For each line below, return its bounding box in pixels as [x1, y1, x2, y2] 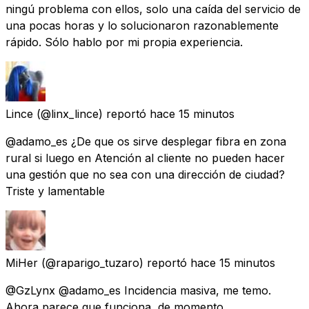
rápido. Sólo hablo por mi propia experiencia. [6, 34, 243, 49]
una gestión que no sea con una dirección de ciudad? [6, 167, 285, 181]
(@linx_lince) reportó [37, 106, 146, 121]
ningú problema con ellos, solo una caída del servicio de [6, 1, 301, 16]
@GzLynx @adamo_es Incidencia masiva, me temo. [6, 283, 271, 297]
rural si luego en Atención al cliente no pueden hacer [6, 150, 285, 165]
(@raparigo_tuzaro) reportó [41, 255, 187, 270]
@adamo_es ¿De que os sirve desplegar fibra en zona [6, 134, 286, 148]
